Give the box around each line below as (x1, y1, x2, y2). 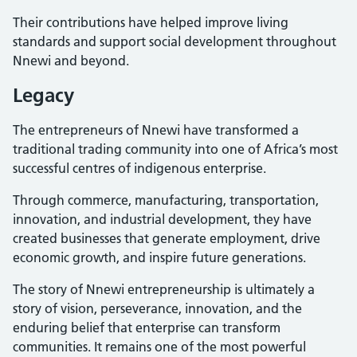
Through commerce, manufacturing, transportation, (13, 191, 319, 208)
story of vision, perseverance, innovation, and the (13, 300, 302, 316)
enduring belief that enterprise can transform (13, 319, 280, 335)
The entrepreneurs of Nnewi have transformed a (13, 121, 299, 138)
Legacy (13, 83, 74, 107)
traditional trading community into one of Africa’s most (13, 140, 338, 157)
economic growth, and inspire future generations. (13, 249, 306, 265)
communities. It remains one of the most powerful (13, 338, 306, 355)
